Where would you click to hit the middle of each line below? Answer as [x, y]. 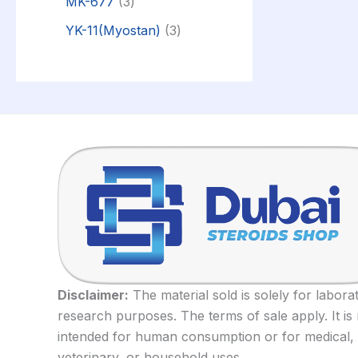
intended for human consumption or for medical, [206, 336]
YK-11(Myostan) [113, 30]
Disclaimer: [93, 294]
